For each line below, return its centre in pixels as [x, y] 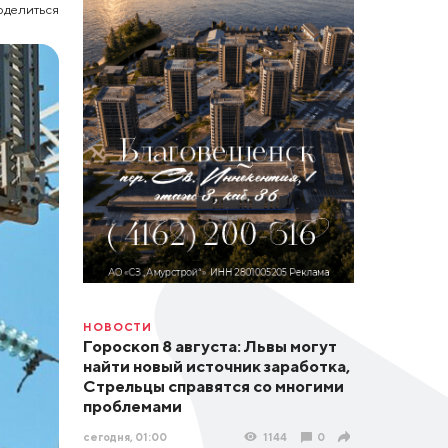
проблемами [132, 406]
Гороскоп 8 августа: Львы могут [209, 346]
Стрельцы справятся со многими [213, 386]
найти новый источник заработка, [216, 366]
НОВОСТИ [117, 326]
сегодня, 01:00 [124, 436]
